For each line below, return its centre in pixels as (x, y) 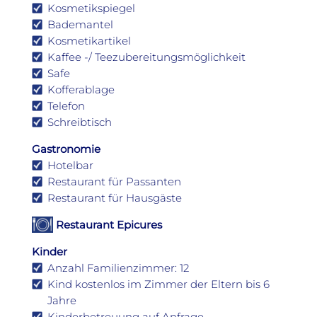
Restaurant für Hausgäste (115, 197)
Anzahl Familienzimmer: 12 (118, 267)
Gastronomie (66, 149)
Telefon (66, 105)
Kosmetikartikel (89, 40)
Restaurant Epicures (108, 224)
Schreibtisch (80, 122)
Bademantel (80, 24)
